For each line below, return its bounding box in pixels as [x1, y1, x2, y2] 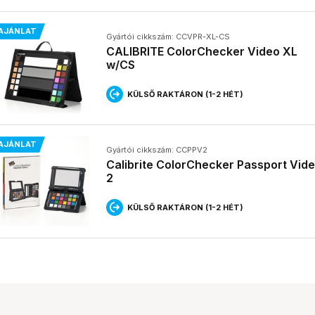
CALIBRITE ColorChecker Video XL [106, 44, 297, 59]
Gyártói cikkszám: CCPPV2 [106, 145, 207, 155]
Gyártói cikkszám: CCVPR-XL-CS [106, 32, 230, 42]
